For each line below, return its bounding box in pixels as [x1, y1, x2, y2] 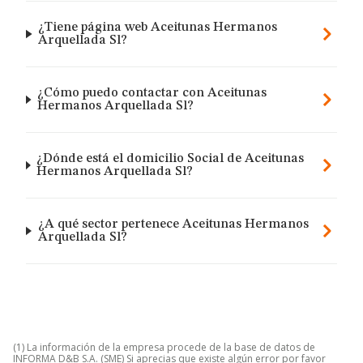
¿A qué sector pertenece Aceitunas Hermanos [37, 218, 309, 231]
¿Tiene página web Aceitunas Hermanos [38, 21, 278, 34]
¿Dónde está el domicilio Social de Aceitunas [36, 152, 305, 165]
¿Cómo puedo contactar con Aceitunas [37, 87, 267, 100]
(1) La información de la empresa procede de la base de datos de [13, 340, 315, 354]
